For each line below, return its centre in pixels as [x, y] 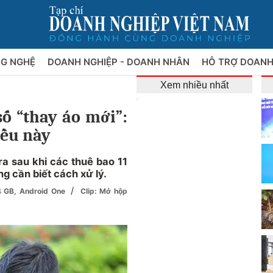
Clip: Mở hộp [104, 191]
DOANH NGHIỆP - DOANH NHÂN [119, 62]
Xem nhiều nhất [194, 85]
